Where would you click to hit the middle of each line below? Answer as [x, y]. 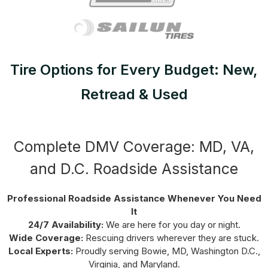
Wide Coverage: [46, 237]
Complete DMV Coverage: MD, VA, [134, 146]
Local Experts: [40, 251]
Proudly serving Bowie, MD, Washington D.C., [166, 251]
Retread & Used [134, 94]
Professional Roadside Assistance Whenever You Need [134, 198]
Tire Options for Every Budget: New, [134, 69]
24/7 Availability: [66, 224]
